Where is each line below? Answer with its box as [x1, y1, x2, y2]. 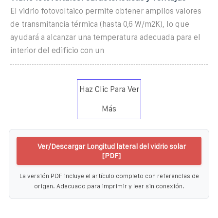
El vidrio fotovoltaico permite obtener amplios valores [10, 6, 201, 15]
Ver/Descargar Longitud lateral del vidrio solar [37, 142, 186, 150]
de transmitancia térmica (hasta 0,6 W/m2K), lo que [10, 19, 189, 28]
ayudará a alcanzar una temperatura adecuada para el [10, 33, 200, 41]
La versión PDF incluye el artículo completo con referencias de [19, 172, 199, 180]
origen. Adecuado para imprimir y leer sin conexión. [34, 182, 184, 190]
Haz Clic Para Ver [79, 85, 139, 93]
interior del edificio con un [10, 46, 104, 54]
